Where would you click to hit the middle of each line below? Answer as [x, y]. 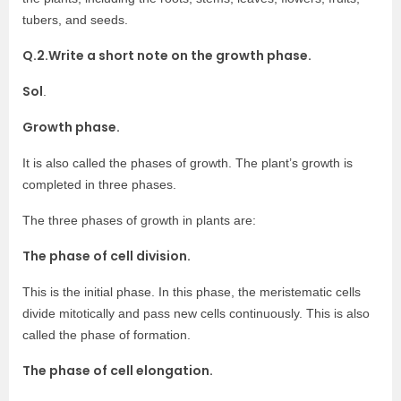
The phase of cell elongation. [118, 371]
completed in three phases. [99, 184]
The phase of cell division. [107, 256]
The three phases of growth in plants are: [139, 220]
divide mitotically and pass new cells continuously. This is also [196, 313]
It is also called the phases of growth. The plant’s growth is [188, 163]
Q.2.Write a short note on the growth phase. [167, 55]
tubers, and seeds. [75, 20]
